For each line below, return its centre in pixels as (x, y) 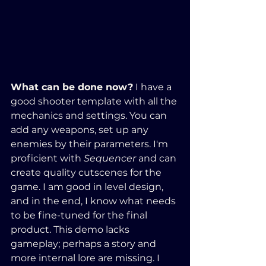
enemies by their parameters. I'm (91, 144)
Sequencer (110, 159)
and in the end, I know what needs (94, 201)
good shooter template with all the (95, 102)
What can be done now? (72, 87)
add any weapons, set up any (81, 130)
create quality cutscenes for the (87, 173)
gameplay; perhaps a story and (85, 244)
